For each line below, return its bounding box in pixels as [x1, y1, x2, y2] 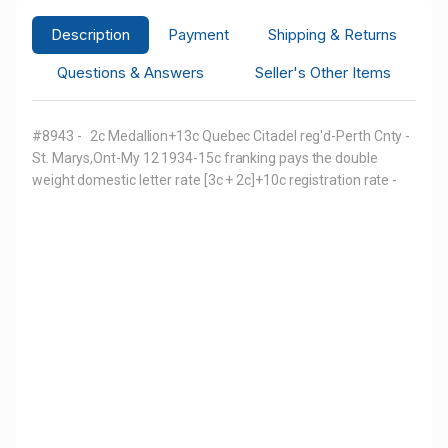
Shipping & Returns [267, 24, 397, 44]
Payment [168, 24, 230, 44]
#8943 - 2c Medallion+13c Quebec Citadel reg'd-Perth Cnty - [32, 127, 411, 144]
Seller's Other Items [254, 62, 391, 82]
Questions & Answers [57, 62, 205, 82]
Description [51, 24, 131, 44]
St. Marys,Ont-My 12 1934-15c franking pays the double [32, 149, 378, 166]
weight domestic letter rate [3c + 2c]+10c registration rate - [32, 171, 398, 188]
